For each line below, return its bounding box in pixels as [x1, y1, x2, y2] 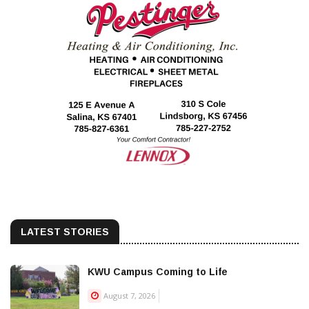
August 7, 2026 [103, 290, 155, 301]
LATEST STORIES [21, 226, 109, 237]
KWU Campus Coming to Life [88, 266, 228, 277]
